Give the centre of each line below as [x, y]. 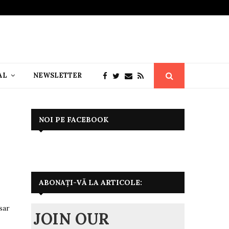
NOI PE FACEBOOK [74, 119]
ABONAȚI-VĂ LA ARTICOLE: [90, 182]
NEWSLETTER [58, 75]
